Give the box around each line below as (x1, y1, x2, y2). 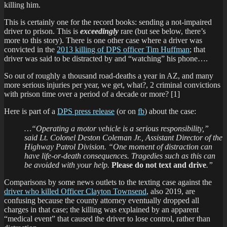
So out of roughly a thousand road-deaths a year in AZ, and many (4, 71, 213, 80)
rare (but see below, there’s (121, 26, 206, 35)
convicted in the (4, 45, 57, 54)
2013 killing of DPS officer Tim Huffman (57, 45, 190, 54)
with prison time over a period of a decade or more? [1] (4, 89, 180, 98)
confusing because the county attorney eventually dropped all (4, 196, 199, 205)
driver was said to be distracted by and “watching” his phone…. (4, 54, 208, 63)
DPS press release (57, 106, 115, 116)
